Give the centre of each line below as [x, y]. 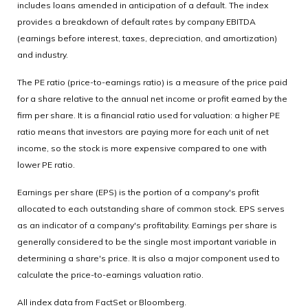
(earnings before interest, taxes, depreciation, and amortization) [147, 38]
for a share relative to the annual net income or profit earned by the [152, 99]
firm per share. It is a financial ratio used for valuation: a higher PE [148, 115]
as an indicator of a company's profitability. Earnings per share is [147, 225]
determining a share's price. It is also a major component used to [148, 258]
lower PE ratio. [46, 165]
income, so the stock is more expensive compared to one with [142, 148]
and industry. [43, 55]
